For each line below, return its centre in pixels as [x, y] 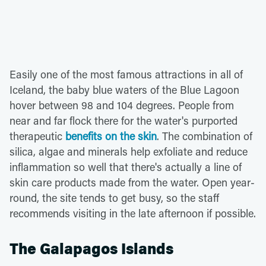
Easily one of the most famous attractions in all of [126, 74]
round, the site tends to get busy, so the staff [114, 197]
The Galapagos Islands [91, 249]
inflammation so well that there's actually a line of [126, 167]
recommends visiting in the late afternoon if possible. [133, 213]
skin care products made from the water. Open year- [132, 182]
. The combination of [205, 136]
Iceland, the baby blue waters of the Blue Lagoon [124, 89]
